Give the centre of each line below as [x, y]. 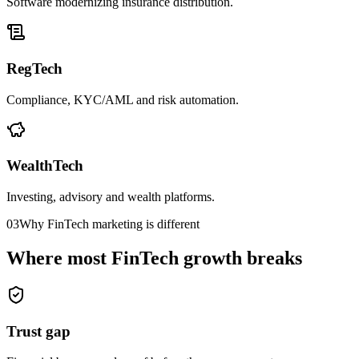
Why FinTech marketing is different [109, 224]
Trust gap [38, 331]
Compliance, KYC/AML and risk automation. [123, 99]
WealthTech [45, 166]
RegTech [34, 68]
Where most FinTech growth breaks [154, 258]
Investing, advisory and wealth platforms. [111, 197]
